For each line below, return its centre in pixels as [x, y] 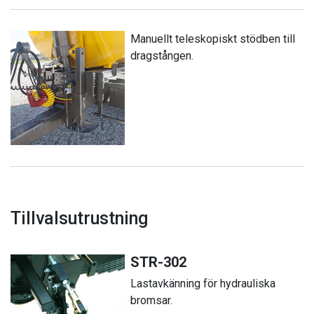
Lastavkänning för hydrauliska [203, 283]
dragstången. [162, 55]
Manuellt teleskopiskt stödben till [213, 39]
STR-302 [159, 262]
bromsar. [152, 300]
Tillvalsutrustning [79, 218]
